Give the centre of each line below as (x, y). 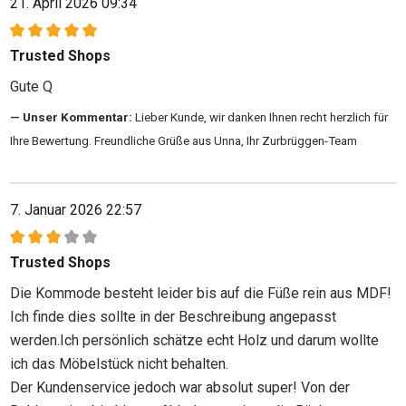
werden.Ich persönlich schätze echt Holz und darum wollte (194, 340)
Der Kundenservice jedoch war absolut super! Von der (180, 387)
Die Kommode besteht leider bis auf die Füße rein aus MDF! (201, 293)
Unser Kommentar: (79, 117)
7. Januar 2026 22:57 (76, 209)
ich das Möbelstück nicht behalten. (119, 363)
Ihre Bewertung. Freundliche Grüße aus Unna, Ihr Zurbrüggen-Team (184, 140)
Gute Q (31, 86)
